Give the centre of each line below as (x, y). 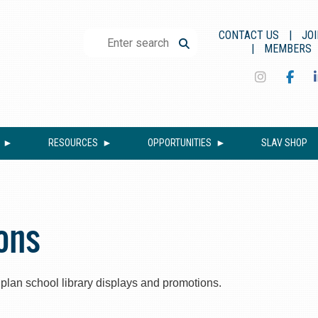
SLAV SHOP (284, 143)
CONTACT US (249, 35)
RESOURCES (73, 143)
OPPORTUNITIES (180, 143)
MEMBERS (287, 49)
